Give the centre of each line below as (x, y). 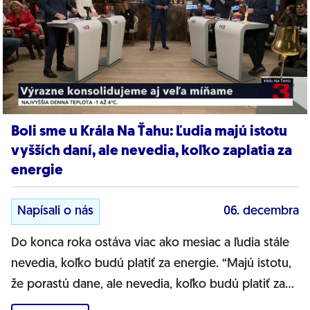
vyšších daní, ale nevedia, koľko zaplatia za (152, 152)
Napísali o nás (55, 212)
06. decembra (261, 212)
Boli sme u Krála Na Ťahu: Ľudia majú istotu (149, 132)
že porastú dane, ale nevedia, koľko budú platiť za (148, 285)
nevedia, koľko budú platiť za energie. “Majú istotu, (151, 264)
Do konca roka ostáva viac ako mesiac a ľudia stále (150, 244)
